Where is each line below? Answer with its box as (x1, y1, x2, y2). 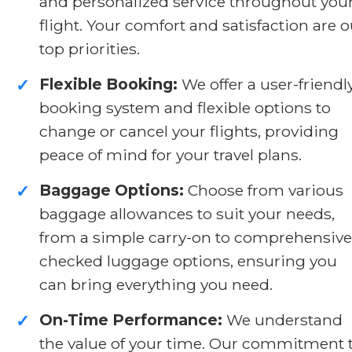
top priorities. (39, 38, 140, 58)
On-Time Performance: (39, 310, 222, 329)
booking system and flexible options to (39, 97, 331, 117)
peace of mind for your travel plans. (39, 145, 302, 164)
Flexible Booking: (39, 74, 178, 93)
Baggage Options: (39, 180, 184, 200)
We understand (222, 310, 343, 329)
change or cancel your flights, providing (39, 121, 339, 141)
